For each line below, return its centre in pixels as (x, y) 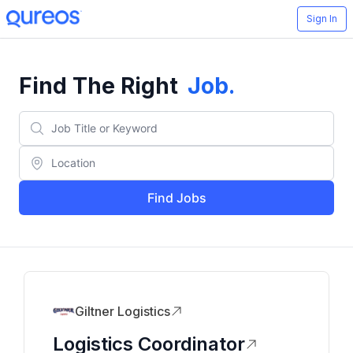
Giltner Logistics (123, 311)
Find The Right (98, 86)
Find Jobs (176, 198)
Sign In (322, 19)
